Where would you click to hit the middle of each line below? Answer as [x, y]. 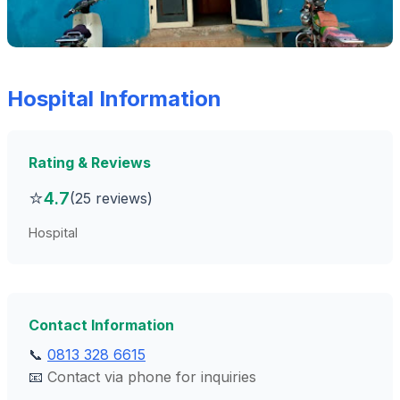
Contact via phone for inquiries [152, 377]
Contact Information [101, 325]
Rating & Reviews [90, 162]
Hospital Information [114, 99]
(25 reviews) [111, 198]
